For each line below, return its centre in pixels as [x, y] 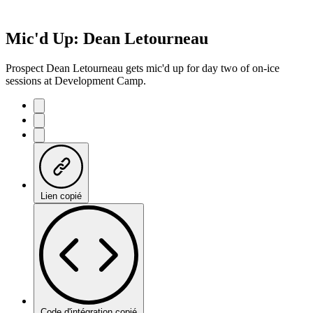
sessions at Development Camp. [76, 80]
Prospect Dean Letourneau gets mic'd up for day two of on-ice [143, 68]
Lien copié [61, 196]
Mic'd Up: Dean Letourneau [107, 38]
